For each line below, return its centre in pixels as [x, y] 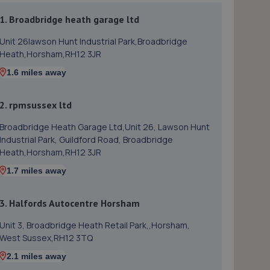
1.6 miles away [36, 72]
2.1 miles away [36, 256]
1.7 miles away [36, 171]
